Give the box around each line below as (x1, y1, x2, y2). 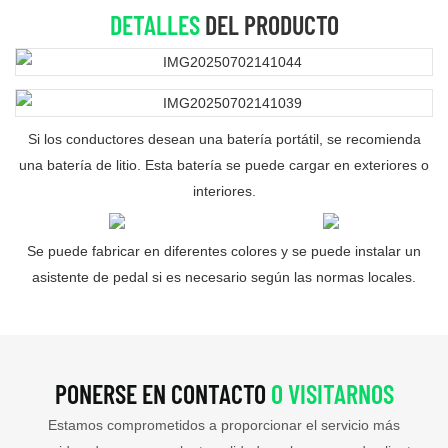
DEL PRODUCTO (199, 8, 339, 40)
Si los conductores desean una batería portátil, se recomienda (27, 131, 421, 148)
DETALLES (109, 8, 200, 40)
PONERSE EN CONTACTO (54, 377, 271, 409)
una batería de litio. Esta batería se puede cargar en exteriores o (19, 157, 429, 174)
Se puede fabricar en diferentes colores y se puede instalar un (27, 243, 421, 260)
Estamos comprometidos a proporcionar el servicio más (48, 417, 400, 434)
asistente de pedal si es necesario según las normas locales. (32, 269, 416, 286)
